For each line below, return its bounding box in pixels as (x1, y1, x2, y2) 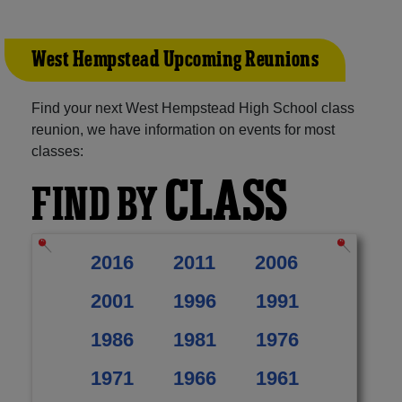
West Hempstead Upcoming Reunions (31, 45, 319, 74)
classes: (31, 143, 83, 159)
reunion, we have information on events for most (31, 121, 335, 137)
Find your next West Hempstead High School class (31, 100, 354, 116)
